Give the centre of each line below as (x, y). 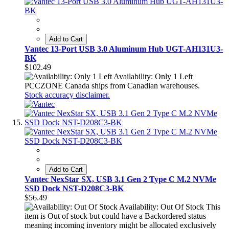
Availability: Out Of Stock (162, 207)
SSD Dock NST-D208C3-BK (74, 189)
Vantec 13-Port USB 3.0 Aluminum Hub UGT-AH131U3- (124, 49)
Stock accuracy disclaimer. (67, 95)
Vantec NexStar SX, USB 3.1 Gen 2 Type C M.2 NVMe (120, 179)
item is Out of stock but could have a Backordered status (115, 216)
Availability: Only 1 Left (153, 77)
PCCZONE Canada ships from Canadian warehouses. (112, 86)
